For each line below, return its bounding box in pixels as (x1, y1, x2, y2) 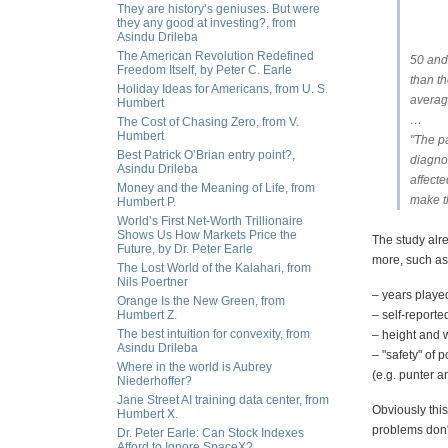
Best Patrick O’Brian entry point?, (117, 148, 295, 162)
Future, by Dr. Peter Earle (117, 242, 253, 256)
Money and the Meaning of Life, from (117, 181, 315, 195)
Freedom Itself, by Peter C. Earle (117, 63, 292, 77)
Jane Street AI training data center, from (117, 393, 329, 407)
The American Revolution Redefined (117, 49, 314, 63)
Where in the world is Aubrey (117, 360, 272, 374)
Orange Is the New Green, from (117, 294, 285, 308)
